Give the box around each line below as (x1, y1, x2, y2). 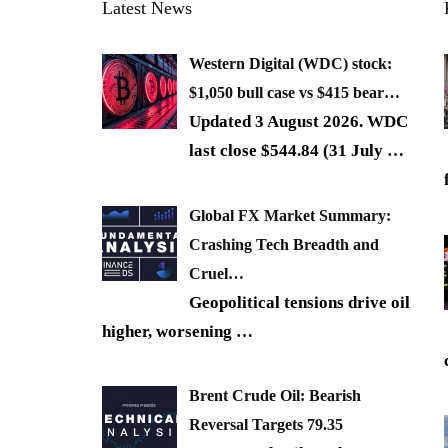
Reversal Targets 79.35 (189, 416, 343, 434)
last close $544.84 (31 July (189, 141, 387, 161)
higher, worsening (102, 321, 236, 341)
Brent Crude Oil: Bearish (189, 387, 361, 405)
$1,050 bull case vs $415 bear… (189, 84, 400, 102)
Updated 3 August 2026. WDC (189, 112, 408, 132)
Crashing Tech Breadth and (189, 235, 379, 253)
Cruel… (189, 264, 244, 282)
